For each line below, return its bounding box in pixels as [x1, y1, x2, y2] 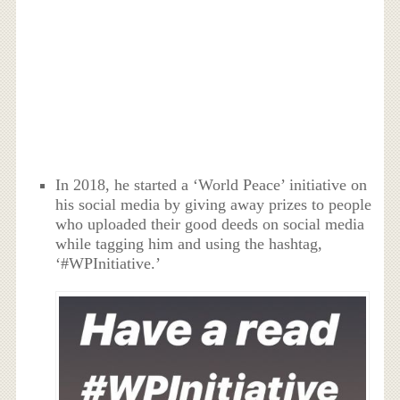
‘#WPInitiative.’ [55, 254, 162, 273]
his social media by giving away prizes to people [55, 196, 372, 214]
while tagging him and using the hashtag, [55, 235, 323, 254]
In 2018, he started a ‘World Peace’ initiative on [55, 176, 368, 195]
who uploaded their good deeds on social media [55, 215, 365, 234]
